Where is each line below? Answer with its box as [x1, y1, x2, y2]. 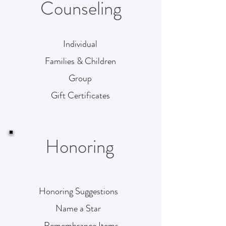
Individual [63, 37, 97, 50]
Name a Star [55, 202, 101, 215]
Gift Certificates [50, 89, 110, 102]
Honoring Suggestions [38, 185, 118, 198]
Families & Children [44, 54, 116, 68]
